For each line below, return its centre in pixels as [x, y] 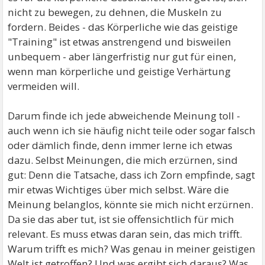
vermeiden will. [44, 86]
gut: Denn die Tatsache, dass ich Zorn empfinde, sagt [132, 174]
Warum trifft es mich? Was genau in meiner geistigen [132, 248]
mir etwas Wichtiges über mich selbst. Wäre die [119, 189]
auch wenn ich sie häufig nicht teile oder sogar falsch [132, 130]
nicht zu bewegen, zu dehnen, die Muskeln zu [115, 12]
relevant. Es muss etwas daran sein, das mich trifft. [125, 234]
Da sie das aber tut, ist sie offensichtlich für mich [121, 219]
